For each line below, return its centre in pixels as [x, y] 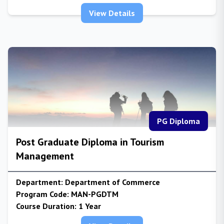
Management [45, 156]
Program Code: [42, 194]
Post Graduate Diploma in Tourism [90, 142]
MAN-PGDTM [94, 194]
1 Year [89, 206]
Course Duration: [46, 206]
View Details [112, 13]
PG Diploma [178, 121]
